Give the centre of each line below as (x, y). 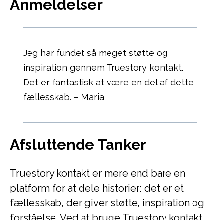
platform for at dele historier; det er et (97, 188)
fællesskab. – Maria (64, 97)
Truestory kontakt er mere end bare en (97, 173)
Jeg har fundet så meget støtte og (95, 53)
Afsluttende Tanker (78, 145)
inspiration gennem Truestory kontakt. (103, 67)
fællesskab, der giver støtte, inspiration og (107, 203)
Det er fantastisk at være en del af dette (108, 82)
